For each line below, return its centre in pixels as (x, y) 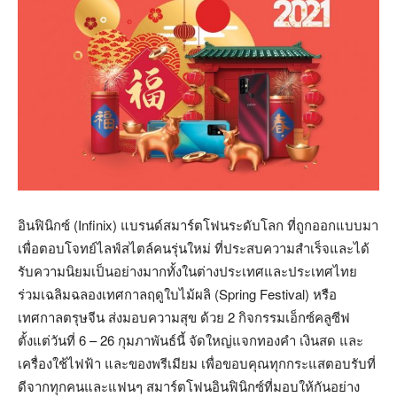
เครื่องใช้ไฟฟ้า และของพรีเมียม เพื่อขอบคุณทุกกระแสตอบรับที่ (197, 362)
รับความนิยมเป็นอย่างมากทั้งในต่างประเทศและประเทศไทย (187, 270)
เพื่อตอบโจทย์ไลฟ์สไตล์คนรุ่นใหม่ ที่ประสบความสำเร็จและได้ (194, 247)
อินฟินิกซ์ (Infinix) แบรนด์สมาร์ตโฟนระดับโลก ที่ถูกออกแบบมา (198, 224)
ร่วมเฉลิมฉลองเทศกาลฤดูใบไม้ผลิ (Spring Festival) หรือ (177, 293)
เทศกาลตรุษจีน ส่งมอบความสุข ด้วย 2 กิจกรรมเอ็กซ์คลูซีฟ (184, 316)
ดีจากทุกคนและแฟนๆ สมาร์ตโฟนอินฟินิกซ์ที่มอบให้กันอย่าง (189, 385)
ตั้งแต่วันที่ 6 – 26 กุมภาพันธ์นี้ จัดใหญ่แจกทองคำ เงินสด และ (191, 339)
